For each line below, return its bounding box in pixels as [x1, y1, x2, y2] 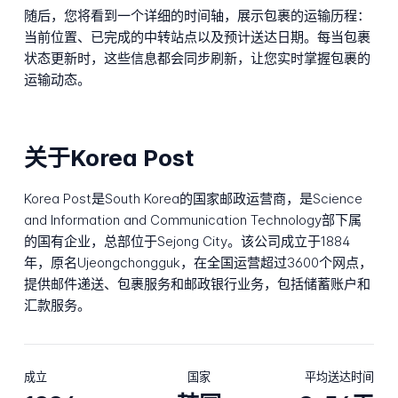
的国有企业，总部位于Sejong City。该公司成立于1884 [23, 233, 350, 251]
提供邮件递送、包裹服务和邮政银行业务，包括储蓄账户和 [23, 275, 370, 293]
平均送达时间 [305, 369, 375, 384]
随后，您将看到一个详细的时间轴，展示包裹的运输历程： [23, 7, 370, 25]
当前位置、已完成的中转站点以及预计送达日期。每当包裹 [23, 28, 370, 46]
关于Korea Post [23, 143, 194, 171]
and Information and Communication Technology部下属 [23, 211, 362, 229]
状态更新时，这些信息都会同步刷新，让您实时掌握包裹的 [23, 50, 370, 68]
